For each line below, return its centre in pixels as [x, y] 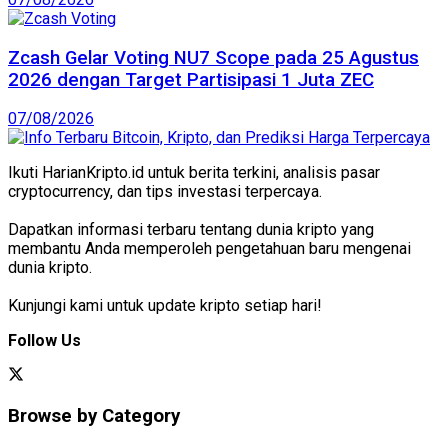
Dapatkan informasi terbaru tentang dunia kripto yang [191, 230]
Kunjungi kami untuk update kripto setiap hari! [165, 306]
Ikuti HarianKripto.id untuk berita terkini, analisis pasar [194, 173]
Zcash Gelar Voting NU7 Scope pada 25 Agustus [213, 57]
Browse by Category [94, 416]
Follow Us [44, 341]
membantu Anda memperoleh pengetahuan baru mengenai [209, 249]
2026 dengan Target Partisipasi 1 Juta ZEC [191, 79]
